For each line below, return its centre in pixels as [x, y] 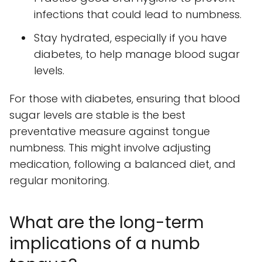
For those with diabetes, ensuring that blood [125, 99]
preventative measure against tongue [110, 132]
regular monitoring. [59, 181]
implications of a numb [105, 244]
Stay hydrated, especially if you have [130, 38]
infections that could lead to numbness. [138, 15]
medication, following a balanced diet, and [123, 164]
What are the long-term [107, 223]
